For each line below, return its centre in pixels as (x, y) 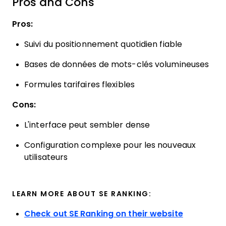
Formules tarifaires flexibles (79, 84)
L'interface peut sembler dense (87, 125)
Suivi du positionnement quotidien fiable (103, 44)
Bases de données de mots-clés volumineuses (117, 64)
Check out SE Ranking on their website (104, 214)
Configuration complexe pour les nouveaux (110, 145)
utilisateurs (46, 157)
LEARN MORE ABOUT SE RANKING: (82, 194)
